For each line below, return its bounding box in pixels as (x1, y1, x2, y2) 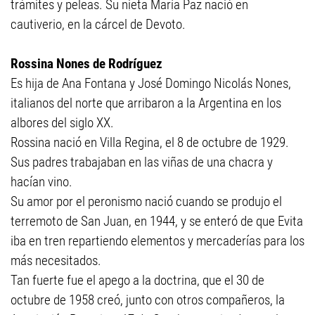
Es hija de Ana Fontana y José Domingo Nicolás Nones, (11, 75, 291, 91)
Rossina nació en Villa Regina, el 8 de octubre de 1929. (11, 134, 289, 150)
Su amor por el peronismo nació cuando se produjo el (11, 193, 282, 210)
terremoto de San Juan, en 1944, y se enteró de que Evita (11, 213, 303, 229)
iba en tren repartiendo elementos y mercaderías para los (11, 233, 304, 249)
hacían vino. (11, 174, 72, 190)
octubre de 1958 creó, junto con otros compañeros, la (11, 292, 285, 308)
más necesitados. (11, 252, 101, 269)
